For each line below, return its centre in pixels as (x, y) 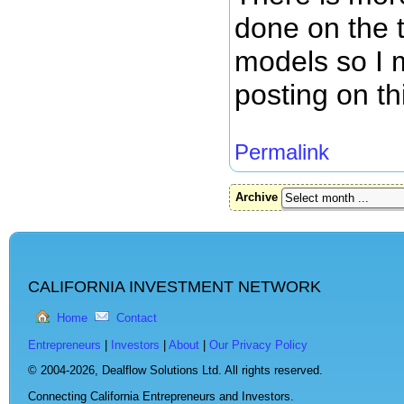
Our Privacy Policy (258, 344)
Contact (137, 317)
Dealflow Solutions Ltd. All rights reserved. (212, 371)
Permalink (282, 152)
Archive (257, 197)
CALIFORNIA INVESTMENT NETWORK (174, 287)
